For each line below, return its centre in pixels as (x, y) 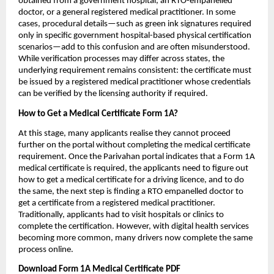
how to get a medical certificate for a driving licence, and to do (131, 180)
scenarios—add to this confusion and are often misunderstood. (134, 48)
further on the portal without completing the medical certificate (134, 146)
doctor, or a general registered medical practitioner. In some (127, 13)
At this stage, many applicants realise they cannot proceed (124, 134)
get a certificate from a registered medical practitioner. (117, 204)
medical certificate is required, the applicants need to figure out (133, 169)
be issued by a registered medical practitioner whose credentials (135, 83)
